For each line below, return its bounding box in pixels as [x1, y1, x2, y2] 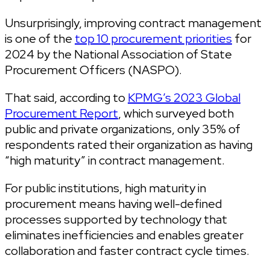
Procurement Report [5, 105, 118, 121]
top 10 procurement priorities [75, 30, 232, 46]
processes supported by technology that [5, 211, 227, 227]
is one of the [5, 30, 75, 46]
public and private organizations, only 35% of [5, 121, 240, 137]
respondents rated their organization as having [5, 136, 253, 152]
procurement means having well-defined [5, 195, 222, 212]
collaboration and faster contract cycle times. [5, 242, 250, 259]
